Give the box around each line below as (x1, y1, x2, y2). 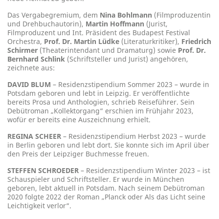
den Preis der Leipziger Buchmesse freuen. (7, 149, 149, 158)
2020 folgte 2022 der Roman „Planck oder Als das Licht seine (7, 192, 205, 201)
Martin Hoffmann (86, 19, 146, 28)
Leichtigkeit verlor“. (7, 201, 71, 210)
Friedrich (181, 37, 211, 46)
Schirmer (7, 45, 38, 55)
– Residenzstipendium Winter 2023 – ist (79, 166, 210, 175)
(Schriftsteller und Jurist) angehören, (65, 54, 188, 64)
